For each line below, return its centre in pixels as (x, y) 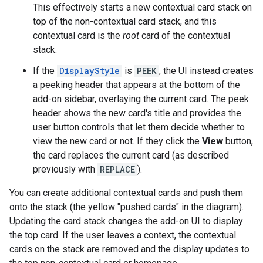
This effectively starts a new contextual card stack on (142, 8)
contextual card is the (78, 36)
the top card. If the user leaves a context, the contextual (123, 235)
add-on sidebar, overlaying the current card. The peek (141, 99)
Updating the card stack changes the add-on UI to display (126, 221)
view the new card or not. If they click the (117, 141)
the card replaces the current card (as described (131, 156)
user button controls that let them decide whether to (139, 127)
